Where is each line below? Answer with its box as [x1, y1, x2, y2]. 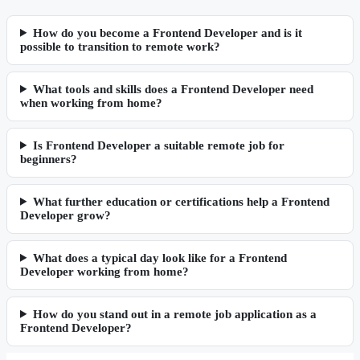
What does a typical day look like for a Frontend [32, 251, 287, 264]
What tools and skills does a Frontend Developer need [32, 82, 313, 96]
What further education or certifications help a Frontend [32, 194, 329, 208]
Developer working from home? [20, 264, 189, 278]
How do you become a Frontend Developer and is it [32, 26, 302, 39]
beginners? [20, 152, 77, 166]
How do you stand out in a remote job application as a [32, 307, 317, 321]
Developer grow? [20, 208, 111, 222]
